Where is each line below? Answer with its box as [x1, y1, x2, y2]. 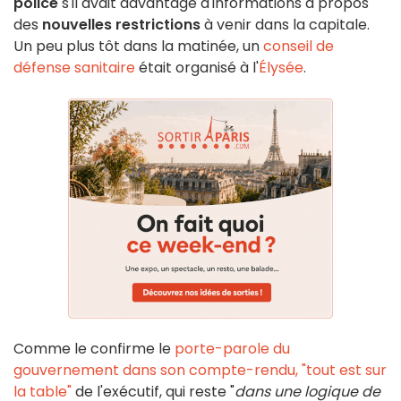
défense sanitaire [13, 57, 139, 79]
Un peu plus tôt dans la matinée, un [13, 36, 263, 57]
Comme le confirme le [13, 338, 175, 360]
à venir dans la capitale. [200, 14, 370, 36]
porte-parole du [175, 338, 290, 360]
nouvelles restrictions [42, 14, 200, 36]
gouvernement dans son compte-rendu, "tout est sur [13, 360, 387, 381]
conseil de [263, 36, 334, 57]
